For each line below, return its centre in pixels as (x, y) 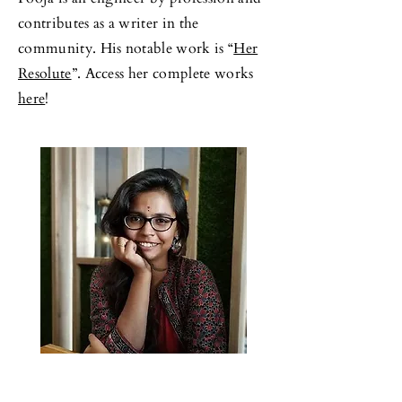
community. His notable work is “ (126, 48)
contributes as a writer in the (109, 23)
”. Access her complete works (162, 73)
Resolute (45, 73)
